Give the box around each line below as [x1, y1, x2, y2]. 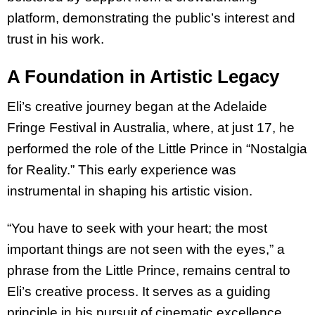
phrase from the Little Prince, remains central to [7, 263, 290, 278]
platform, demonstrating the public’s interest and [7, 10, 295, 25]
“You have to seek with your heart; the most [7, 221, 267, 236]
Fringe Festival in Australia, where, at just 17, [7, 120, 279, 136]
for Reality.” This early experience [7, 162, 212, 178]
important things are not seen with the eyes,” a [7, 242, 285, 257]
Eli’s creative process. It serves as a [7, 284, 226, 300]
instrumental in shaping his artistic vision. [7, 184, 252, 199]
